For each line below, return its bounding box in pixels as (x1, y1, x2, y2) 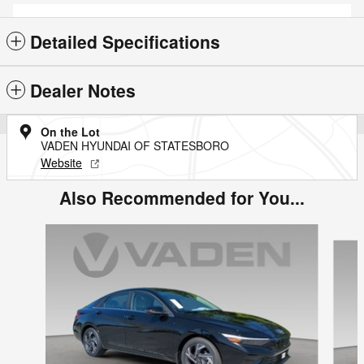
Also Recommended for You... (59, 184, 305, 210)
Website (41, 154, 82, 171)
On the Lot (41, 123, 100, 140)
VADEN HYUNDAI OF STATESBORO (41, 136, 229, 154)
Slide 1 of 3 (6, 223, 63, 240)
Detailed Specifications (30, 28, 220, 54)
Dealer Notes (30, 77, 136, 102)
